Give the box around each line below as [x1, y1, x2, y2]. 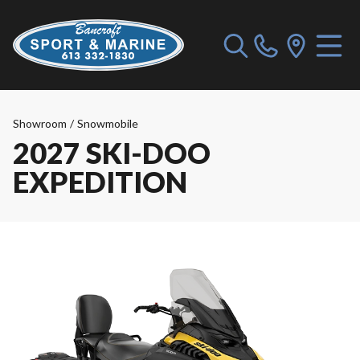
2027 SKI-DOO [13, 135, 211, 170]
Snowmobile [77, 117, 138, 130]
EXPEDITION [13, 164, 187, 199]
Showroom [13, 117, 67, 130]
